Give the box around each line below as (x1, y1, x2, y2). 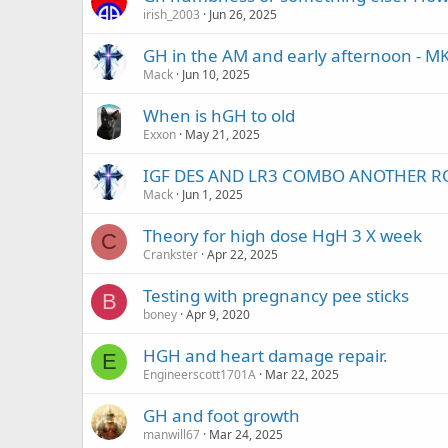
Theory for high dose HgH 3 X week (143, 224, 422, 247)
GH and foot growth (143, 404, 300, 427)
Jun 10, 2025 (182, 66, 250, 83)
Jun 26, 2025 (209, 6, 277, 23)
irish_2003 (143, 6, 200, 23)
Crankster (143, 246, 198, 263)
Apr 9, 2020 (186, 306, 250, 323)
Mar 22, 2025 (265, 366, 339, 383)
